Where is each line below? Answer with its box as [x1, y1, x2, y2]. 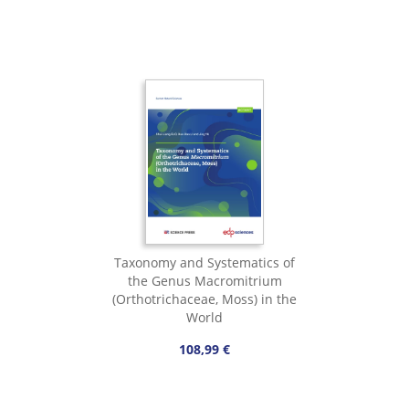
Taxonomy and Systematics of [114, 254, 295, 271]
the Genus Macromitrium [127, 272, 282, 289]
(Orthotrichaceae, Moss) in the [112, 290, 297, 308]
